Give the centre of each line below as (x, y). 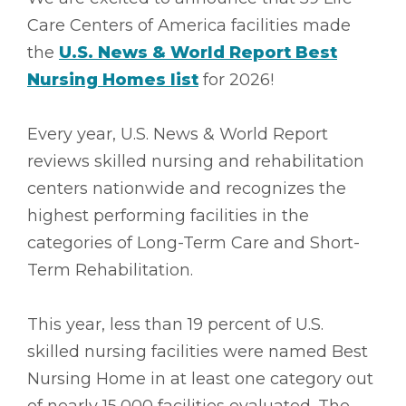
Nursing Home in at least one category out (200, 378)
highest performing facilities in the (168, 215)
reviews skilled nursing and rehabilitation (196, 161)
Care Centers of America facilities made (189, 25)
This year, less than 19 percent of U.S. (175, 324)
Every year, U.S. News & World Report (178, 134)
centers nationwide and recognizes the (187, 188)
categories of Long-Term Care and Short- (193, 242)
